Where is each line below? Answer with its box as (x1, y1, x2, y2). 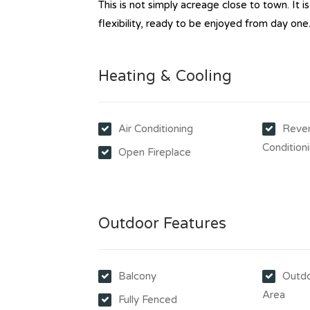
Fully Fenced (118, 293, 177, 306)
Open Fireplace (118, 146, 191, 158)
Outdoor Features (98, 215, 226, 232)
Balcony (118, 270, 156, 282)
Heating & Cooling (98, 67, 232, 85)
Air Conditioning (118, 122, 193, 135)
